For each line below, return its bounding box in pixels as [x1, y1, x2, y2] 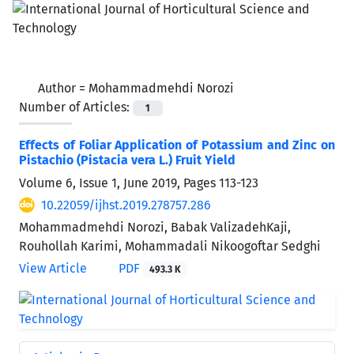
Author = [38, 81, 88, 96]
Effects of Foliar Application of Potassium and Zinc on [19, 137, 335, 153]
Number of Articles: [19, 100, 133, 115]
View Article [19, 261, 87, 277]
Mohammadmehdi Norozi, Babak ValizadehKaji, [19, 220, 291, 235]
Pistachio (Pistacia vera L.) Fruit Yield [19, 153, 235, 168]
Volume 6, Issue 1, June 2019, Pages [19, 175, 219, 191]
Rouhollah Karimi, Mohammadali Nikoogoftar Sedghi [19, 239, 321, 254]
